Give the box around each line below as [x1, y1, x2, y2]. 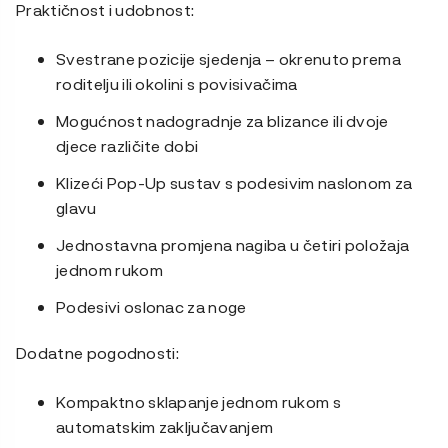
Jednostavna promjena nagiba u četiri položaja [56, 234, 410, 256]
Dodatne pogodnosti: [16, 342, 180, 364]
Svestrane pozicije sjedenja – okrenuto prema [56, 48, 402, 70]
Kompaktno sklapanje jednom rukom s [56, 391, 341, 413]
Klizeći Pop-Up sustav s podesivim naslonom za [56, 172, 413, 194]
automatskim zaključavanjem [56, 416, 274, 438]
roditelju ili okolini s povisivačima [56, 73, 298, 95]
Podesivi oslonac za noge [56, 296, 247, 318]
